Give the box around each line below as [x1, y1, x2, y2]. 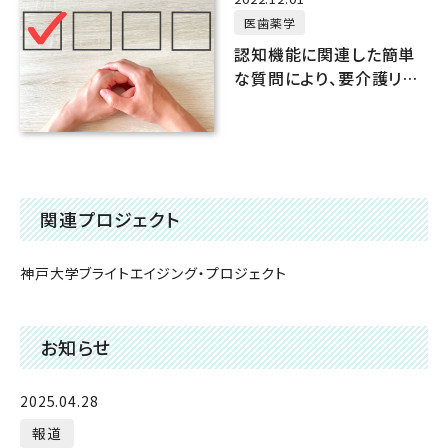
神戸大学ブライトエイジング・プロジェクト [20, 263, 287, 284]
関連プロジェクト [40, 206, 181, 233]
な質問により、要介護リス [234, 65, 418, 90]
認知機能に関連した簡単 [234, 41, 416, 66]
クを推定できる [234, 89, 344, 114]
